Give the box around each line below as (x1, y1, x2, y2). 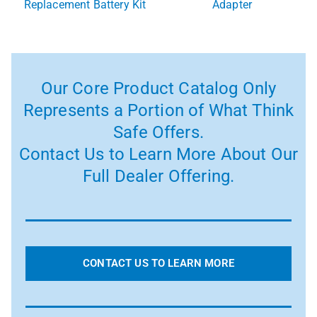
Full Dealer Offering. (82, 166, 235, 187)
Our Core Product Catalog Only (40, 79, 277, 99)
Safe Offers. (113, 122, 204, 143)
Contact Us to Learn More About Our (18, 144, 299, 165)
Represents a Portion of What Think (23, 100, 294, 121)
